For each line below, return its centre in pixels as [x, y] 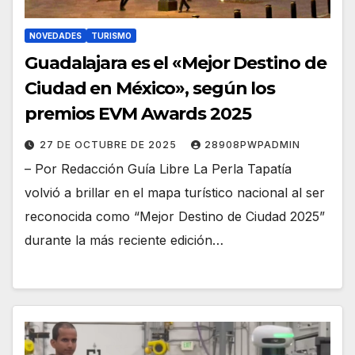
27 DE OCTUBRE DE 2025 [110, 144]
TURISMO [111, 35]
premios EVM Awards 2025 [138, 113]
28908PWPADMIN [252, 144]
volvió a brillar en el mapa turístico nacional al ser [175, 192]
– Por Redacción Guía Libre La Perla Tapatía [158, 168]
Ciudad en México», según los [150, 88]
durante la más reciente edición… [124, 240]
